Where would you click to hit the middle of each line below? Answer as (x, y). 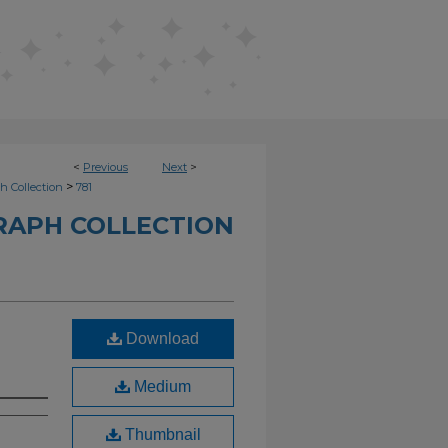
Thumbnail (160, 434)
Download (160, 338)
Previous (105, 167)
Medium (160, 386)
